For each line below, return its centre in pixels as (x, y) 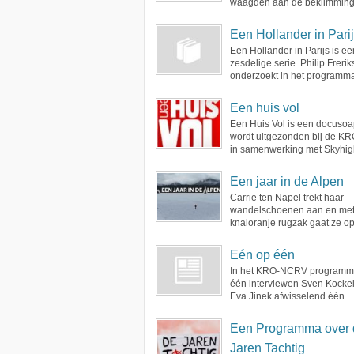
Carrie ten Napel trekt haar (287, 198)
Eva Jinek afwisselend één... (291, 296)
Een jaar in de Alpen (287, 181)
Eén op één (262, 255)
